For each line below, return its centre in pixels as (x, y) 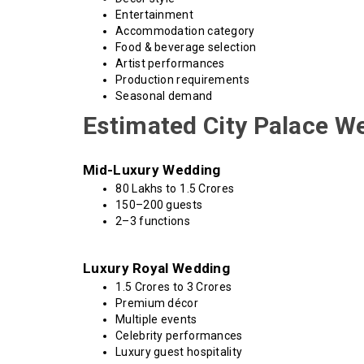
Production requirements (182, 80)
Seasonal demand (164, 96)
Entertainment (154, 15)
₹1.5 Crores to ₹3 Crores (174, 287)
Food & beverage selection (186, 48)
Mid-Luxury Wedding (152, 170)
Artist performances (170, 64)
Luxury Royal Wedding (156, 269)
